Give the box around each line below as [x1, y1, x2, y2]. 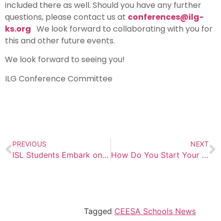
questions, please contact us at [5, 11, 128, 23]
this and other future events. [5, 35, 115, 46]
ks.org [5, 23, 31, 35]
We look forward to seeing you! [5, 54, 127, 66]
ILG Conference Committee [5, 73, 112, 84]
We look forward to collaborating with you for [33, 23, 213, 35]
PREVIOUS [12, 140, 46, 148]
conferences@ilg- [128, 11, 204, 23]
